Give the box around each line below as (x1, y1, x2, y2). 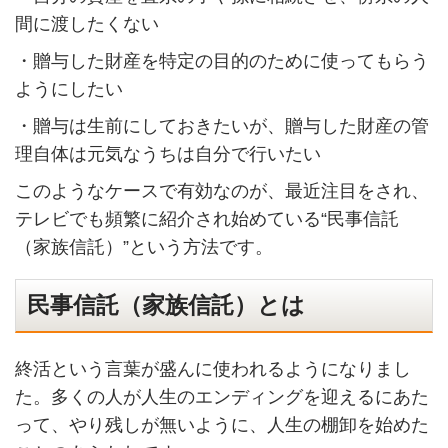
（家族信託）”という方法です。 (14, 236, 273, 257)
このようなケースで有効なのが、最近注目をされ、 (14, 180, 429, 201)
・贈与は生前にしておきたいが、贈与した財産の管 (14, 115, 429, 136)
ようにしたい (14, 79, 123, 100)
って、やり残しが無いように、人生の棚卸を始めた (14, 415, 429, 436)
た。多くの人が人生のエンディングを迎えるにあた (14, 387, 429, 408)
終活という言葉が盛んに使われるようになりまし (14, 359, 411, 380)
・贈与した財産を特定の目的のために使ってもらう (14, 51, 429, 72)
